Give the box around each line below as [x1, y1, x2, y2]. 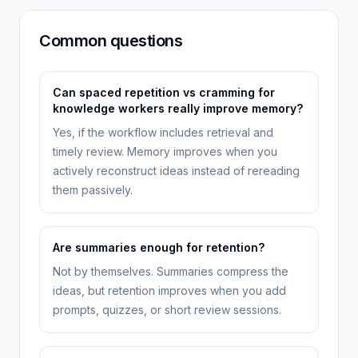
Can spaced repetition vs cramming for [53, 86, 275, 99]
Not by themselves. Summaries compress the [53, 265, 288, 278]
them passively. [53, 183, 133, 197]
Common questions [39, 31, 182, 50]
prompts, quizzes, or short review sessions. [53, 303, 281, 316]
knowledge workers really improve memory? [53, 101, 303, 115]
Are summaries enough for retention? [53, 241, 265, 254]
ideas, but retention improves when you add [53, 284, 286, 297]
